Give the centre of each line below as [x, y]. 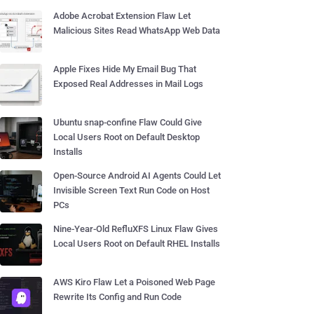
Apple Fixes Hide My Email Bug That [125, 69]
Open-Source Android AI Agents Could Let [137, 176]
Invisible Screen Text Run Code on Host [131, 190]
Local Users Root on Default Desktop [127, 137]
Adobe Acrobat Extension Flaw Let [122, 16]
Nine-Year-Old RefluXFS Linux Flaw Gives [136, 229]
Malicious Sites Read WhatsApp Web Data [137, 30]
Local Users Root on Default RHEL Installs [137, 244]
